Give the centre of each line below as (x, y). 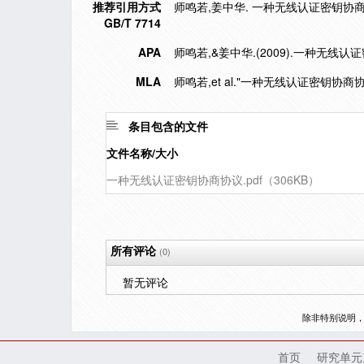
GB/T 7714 (132, 23)
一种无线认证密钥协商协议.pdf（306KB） (213, 180)
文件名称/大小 (142, 153)
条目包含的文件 (168, 126)
